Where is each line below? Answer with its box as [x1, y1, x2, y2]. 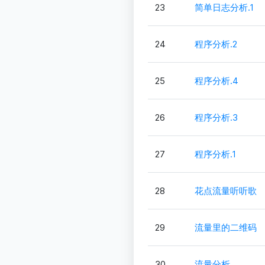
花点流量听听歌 [194, 185, 257, 197]
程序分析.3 [194, 112, 238, 124]
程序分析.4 [194, 75, 238, 87]
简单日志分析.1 [194, 2, 254, 14]
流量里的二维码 [194, 222, 257, 234]
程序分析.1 [194, 148, 236, 160]
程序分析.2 [194, 38, 237, 50]
